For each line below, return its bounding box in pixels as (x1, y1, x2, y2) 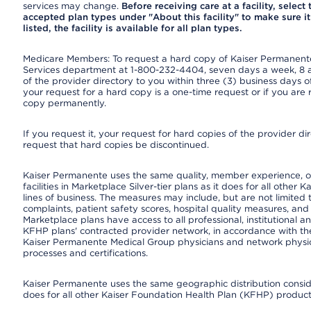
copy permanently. (22, 98, 106, 108)
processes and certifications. (22, 248, 148, 258)
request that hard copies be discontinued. (22, 140, 209, 150)
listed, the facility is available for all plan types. (22, 23, 242, 33)
